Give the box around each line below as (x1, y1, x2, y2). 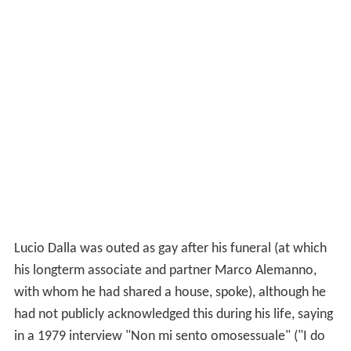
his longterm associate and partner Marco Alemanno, (13, 263, 317, 279)
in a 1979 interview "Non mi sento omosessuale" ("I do (13, 329, 325, 345)
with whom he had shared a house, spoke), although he (13, 285, 326, 301)
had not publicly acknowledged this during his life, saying (13, 307, 333, 323)
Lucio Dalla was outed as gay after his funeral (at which (13, 241, 327, 257)
